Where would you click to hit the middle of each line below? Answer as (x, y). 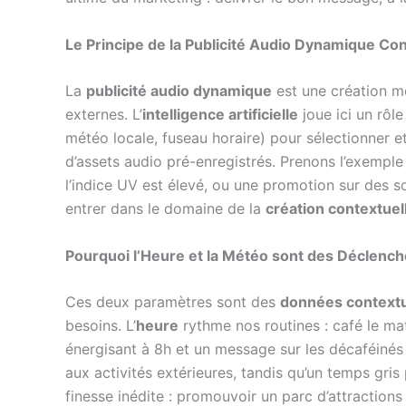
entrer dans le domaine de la (165, 209)
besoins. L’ (101, 326)
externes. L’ (104, 115)
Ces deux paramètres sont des (173, 302)
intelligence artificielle (220, 115)
